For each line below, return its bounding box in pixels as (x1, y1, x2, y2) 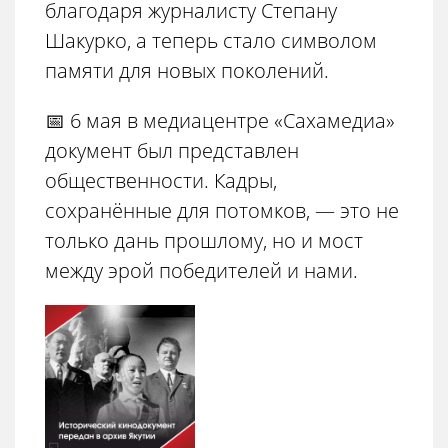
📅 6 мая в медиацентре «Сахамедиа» (45, 107, 395, 133)
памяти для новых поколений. (45, 57, 329, 83)
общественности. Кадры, (45, 167, 277, 193)
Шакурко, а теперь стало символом (45, 27, 377, 53)
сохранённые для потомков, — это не (45, 197, 399, 223)
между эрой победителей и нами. (45, 257, 358, 283)
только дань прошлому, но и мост (45, 227, 363, 253)
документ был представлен (45, 137, 299, 163)
